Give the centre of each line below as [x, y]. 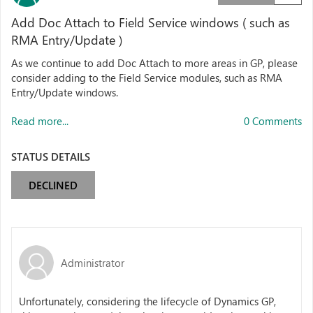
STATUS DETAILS [51, 156]
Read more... [40, 121]
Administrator [93, 262]
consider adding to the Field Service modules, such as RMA [147, 78]
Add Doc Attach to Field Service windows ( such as [151, 22]
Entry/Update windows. [65, 92]
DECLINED [53, 185]
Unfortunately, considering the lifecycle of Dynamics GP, [147, 301]
